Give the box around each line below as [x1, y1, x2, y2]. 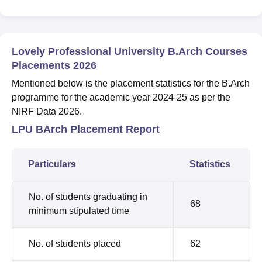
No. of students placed [29, 239, 123, 249]
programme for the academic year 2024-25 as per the [12, 92, 230, 103]
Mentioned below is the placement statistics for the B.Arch [12, 78, 250, 89]
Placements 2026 [12, 60, 96, 72]
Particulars [28, 159, 78, 170]
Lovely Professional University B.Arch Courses [12, 46, 247, 58]
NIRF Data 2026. [12, 106, 84, 117]
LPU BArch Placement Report [12, 123, 160, 136]
